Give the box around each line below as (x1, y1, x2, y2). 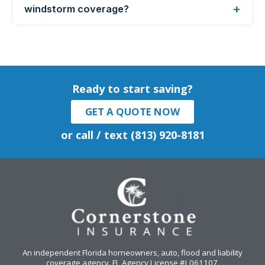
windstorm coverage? (24, 3, 129, 15)
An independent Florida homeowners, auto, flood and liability (22, 247, 243, 258)
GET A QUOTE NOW (85, 105, 180, 119)
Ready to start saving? (72, 82, 193, 96)
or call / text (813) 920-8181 (60, 128, 205, 143)
